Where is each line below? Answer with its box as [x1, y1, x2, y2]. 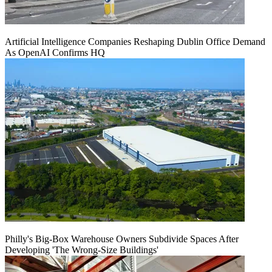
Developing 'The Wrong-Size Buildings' [5, 245, 158, 256]
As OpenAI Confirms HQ [5, 47, 105, 58]
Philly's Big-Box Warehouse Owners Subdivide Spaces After [5, 234, 239, 245]
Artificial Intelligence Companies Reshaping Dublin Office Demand [5, 36, 265, 47]
